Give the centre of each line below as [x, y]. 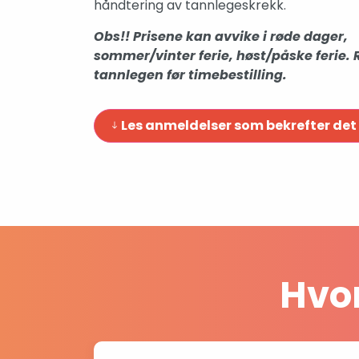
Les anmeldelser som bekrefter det [239, 125]
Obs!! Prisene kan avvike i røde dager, [221, 36]
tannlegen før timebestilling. [190, 75]
